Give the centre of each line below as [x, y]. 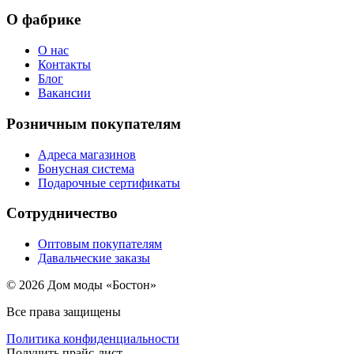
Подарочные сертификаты [109, 183]
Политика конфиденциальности [93, 339]
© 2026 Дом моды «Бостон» [81, 285]
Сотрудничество [62, 213]
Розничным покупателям [94, 123]
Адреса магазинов [87, 154]
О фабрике [43, 20]
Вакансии [64, 93]
